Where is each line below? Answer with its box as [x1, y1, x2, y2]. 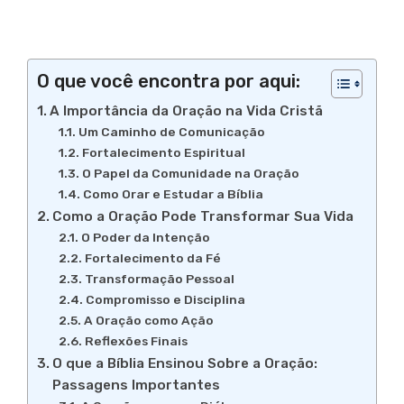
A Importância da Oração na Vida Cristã [50, 103, 324, 120]
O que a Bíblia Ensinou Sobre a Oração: [52, 355, 318, 372]
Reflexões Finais [84, 334, 188, 349]
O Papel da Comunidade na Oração [81, 166, 299, 181]
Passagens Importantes [52, 377, 221, 394]
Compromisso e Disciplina [85, 292, 245, 308]
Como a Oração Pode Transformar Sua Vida [52, 208, 354, 225]
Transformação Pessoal [84, 271, 234, 287]
